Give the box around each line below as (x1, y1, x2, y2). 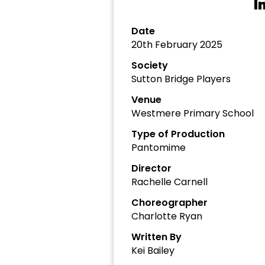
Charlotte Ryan (131, 209, 202, 223)
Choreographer (131, 196, 208, 209)
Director (131, 161, 172, 175)
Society (131, 59, 168, 72)
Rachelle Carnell (131, 175, 208, 189)
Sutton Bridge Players (131, 72, 231, 86)
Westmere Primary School (131, 106, 254, 120)
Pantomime (131, 141, 186, 154)
